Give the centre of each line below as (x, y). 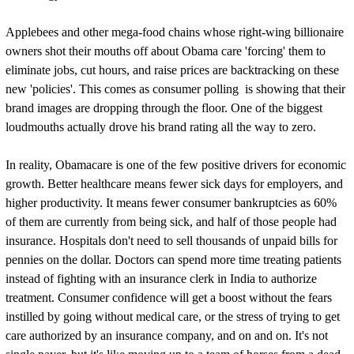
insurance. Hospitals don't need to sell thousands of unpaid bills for (171, 241)
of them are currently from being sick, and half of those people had (171, 222)
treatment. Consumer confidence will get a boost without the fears (168, 298)
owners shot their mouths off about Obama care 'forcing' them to (165, 51)
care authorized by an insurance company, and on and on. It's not (166, 335)
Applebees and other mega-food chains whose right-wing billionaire (174, 32)
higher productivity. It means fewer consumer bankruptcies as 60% (171, 203)
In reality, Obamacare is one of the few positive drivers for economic (175, 165)
